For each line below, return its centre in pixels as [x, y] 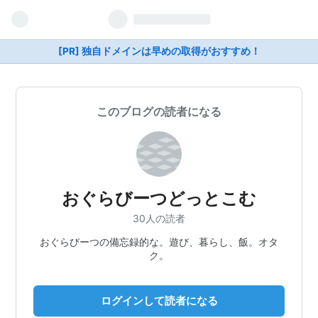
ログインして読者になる [159, 300]
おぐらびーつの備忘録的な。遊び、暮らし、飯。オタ [159, 241]
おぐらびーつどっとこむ [159, 198]
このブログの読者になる [159, 111]
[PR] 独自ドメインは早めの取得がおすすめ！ [159, 51]
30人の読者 [159, 218]
